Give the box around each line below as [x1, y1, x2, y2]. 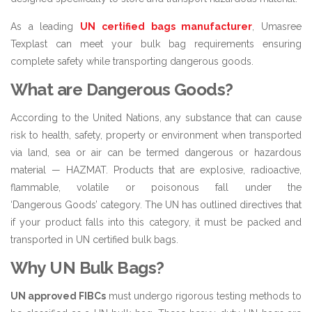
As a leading [10, 20, 81, 32]
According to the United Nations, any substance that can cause [10, 111, 302, 123]
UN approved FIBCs [10, 290, 106, 302]
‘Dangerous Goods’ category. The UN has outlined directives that [10, 198, 302, 210]
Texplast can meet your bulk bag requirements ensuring [10, 38, 302, 49]
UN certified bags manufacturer [80, 20, 253, 32]
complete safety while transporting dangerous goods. [10, 55, 253, 67]
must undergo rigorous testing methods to [106, 290, 302, 302]
